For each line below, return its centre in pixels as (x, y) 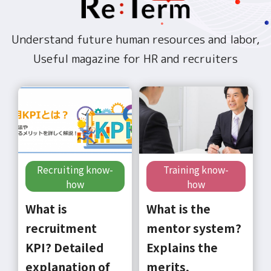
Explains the (182, 247)
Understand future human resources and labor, (135, 39)
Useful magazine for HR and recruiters (135, 59)
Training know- (196, 170)
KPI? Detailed (64, 247)
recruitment (61, 228)
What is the (178, 208)
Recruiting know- (75, 170)
